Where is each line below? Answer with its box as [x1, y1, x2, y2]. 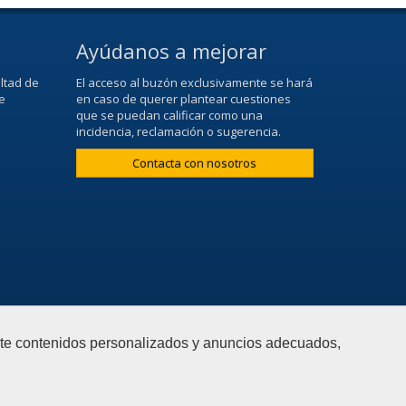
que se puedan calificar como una [75, 106, 263, 123]
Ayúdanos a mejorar [75, 36, 266, 64]
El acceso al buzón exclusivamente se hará [75, 73, 313, 91]
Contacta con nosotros [132, 154, 257, 171]
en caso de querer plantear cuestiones [75, 90, 291, 107]
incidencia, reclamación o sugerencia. [75, 122, 281, 140]
